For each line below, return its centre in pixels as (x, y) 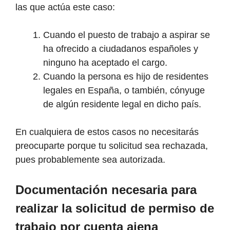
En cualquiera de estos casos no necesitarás (107, 132)
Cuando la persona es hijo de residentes (126, 77)
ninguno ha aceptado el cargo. (105, 63)
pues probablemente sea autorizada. (90, 160)
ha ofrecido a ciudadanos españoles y (121, 49)
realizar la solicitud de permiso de (115, 208)
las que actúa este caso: (65, 7)
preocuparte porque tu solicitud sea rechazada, (112, 146)
